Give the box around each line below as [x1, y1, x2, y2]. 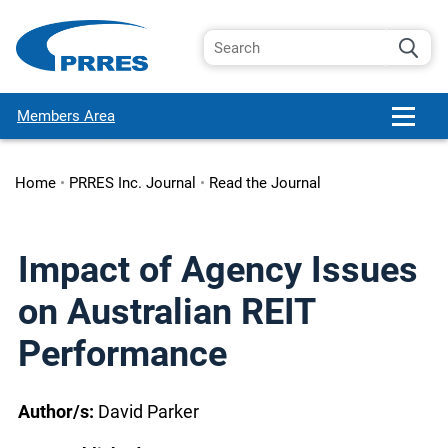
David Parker [98, 401, 199, 423]
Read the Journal [208, 174, 321, 192]
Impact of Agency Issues [18, 249, 418, 291]
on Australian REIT [18, 291, 315, 333]
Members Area [17, 106, 115, 125]
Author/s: [18, 401, 98, 423]
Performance [18, 333, 227, 375]
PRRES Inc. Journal [68, 174, 196, 192]
